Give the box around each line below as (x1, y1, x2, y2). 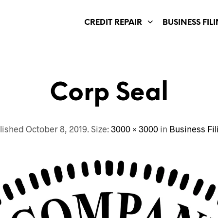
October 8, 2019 (25, 124, 87, 135)
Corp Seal (50, 81, 168, 107)
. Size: (87, 124, 111, 135)
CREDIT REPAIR (84, 18, 142, 27)
